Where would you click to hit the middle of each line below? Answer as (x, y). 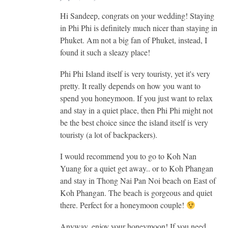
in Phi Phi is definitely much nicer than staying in (138, 27)
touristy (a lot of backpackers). (108, 134)
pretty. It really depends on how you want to (130, 85)
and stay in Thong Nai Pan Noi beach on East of (138, 180)
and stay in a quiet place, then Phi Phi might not (136, 110)
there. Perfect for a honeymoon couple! (123, 205)
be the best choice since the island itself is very (134, 122)
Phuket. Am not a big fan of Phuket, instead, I (133, 40)
